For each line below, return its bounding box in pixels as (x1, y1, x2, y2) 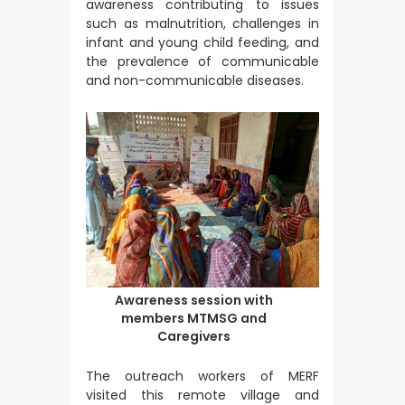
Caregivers (156, 327, 231, 345)
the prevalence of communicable (86, 52, 319, 71)
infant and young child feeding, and (86, 33, 319, 52)
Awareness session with (114, 291, 273, 309)
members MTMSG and (120, 309, 267, 327)
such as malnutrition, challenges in (86, 14, 319, 33)
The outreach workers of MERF (86, 367, 319, 385)
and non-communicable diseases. (86, 71, 304, 89)
